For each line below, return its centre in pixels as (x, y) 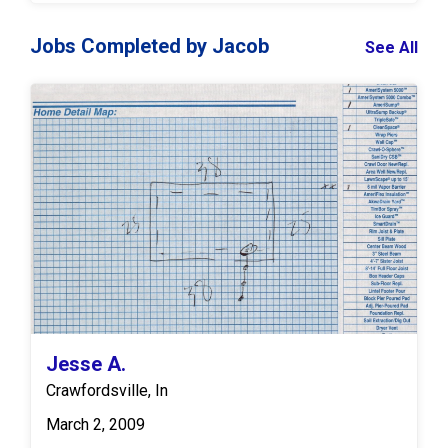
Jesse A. (86, 364)
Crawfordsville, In (107, 391)
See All (391, 48)
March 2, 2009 (95, 425)
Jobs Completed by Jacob (149, 46)
